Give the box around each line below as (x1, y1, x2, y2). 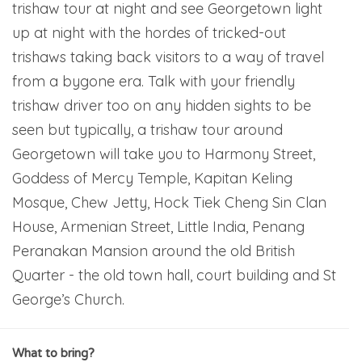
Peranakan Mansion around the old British (12, 242, 295, 261)
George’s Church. (12, 290, 124, 309)
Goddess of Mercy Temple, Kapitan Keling (12, 169, 293, 188)
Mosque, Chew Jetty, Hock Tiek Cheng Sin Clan (12, 193, 326, 213)
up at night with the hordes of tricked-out (12, 23, 286, 43)
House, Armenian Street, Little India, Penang (12, 217, 305, 237)
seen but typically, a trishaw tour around (12, 120, 283, 140)
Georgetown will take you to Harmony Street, (12, 145, 315, 164)
